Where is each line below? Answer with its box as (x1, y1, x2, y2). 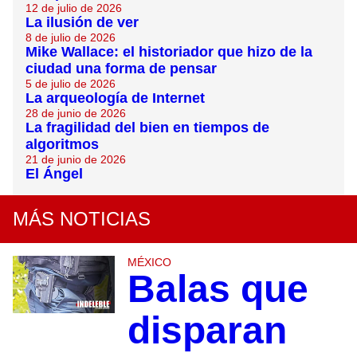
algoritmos (25, 136, 99, 153)
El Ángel (25, 166, 83, 182)
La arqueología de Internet (25, 90, 205, 107)
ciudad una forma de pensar (25, 61, 217, 77)
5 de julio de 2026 (25, 77, 116, 91)
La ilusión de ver (25, 14, 139, 31)
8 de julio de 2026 (25, 31, 116, 45)
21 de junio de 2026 (25, 153, 126, 167)
